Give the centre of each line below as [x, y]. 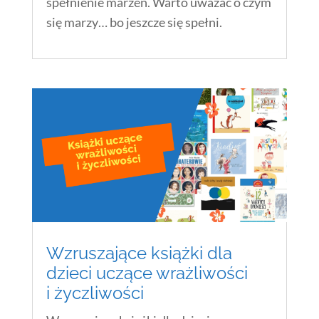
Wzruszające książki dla [139, 253]
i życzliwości [95, 293]
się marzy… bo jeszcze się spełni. [134, 22]
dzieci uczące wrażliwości [147, 273]
